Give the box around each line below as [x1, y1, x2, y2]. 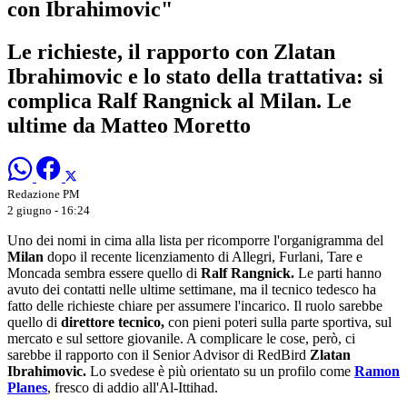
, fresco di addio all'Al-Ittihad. [47, 379, 218, 395]
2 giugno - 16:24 [7, 203, 90, 217]
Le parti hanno [294, 264, 382, 281]
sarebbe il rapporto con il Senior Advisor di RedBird [7, 346, 306, 362]
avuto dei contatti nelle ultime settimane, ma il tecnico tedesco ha [7, 281, 376, 297]
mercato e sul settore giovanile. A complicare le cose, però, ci [7, 330, 355, 346]
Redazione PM [7, 186, 80, 201]
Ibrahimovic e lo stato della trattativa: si [7, 64, 383, 88]
